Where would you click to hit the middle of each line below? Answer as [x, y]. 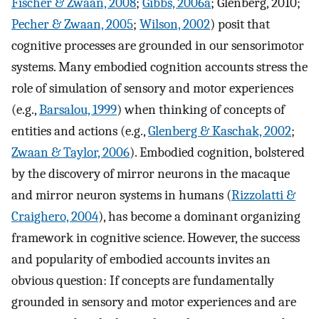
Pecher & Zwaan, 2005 [72, 25]
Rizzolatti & [263, 195]
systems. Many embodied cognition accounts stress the [159, 67]
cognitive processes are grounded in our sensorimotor [158, 46]
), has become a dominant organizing [199, 217]
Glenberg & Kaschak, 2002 [220, 131]
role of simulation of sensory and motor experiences [152, 89]
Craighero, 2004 [55, 217]
